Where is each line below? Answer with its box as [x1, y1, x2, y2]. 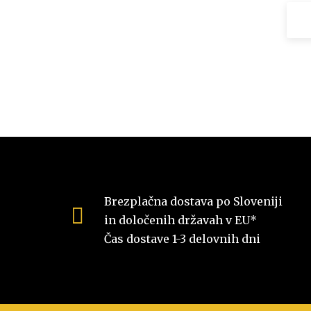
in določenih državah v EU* [104, 213, 257, 228]
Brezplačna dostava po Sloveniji [104, 194, 283, 209]
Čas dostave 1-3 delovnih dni [104, 232, 260, 246]
